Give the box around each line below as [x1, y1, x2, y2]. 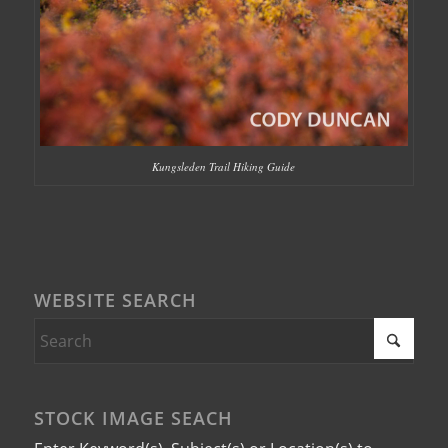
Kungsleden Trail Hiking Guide [152, 159, 296, 175]
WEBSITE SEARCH [33, 288, 197, 313]
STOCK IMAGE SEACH [33, 406, 233, 431]
